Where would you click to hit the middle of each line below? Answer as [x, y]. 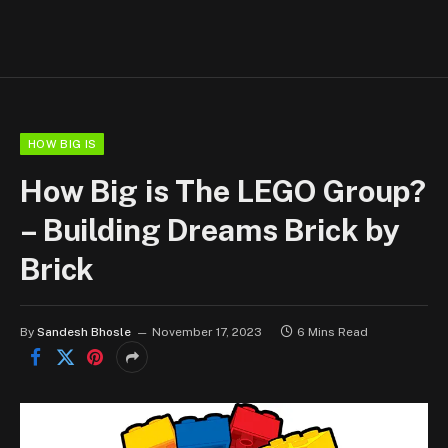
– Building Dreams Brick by [210, 230]
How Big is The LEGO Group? [223, 191]
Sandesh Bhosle [84, 332]
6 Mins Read [332, 332]
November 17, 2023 [207, 332]
